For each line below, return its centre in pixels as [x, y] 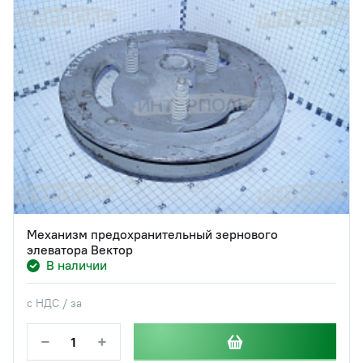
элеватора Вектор [80, 250]
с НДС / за [54, 303]
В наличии [77, 265]
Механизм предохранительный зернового [152, 235]
